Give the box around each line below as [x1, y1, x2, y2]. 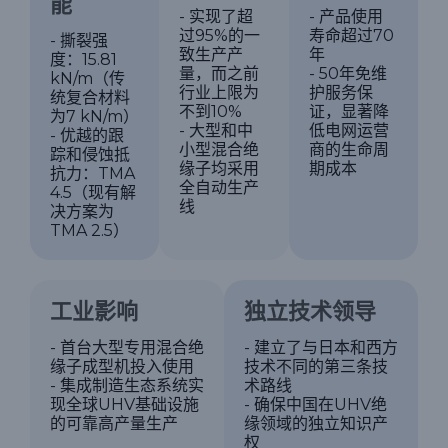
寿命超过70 [308, 25, 394, 45]
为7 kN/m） [50, 106, 139, 126]
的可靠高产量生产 [50, 414, 178, 434]
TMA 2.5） [50, 220, 129, 240]
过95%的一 [179, 25, 261, 45]
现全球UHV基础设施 [50, 395, 199, 415]
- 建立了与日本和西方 [244, 338, 398, 358]
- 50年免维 [308, 63, 387, 83]
